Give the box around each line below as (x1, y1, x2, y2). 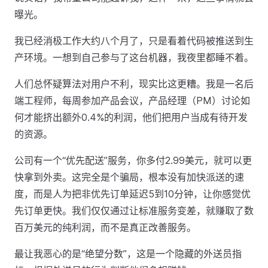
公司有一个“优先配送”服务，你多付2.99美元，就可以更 (14, 154, 252, 166)
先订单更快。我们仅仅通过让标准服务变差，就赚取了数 (14, 205, 254, 217)
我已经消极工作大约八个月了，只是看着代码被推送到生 (14, 35, 254, 47)
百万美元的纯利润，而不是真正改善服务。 (14, 221, 196, 233)
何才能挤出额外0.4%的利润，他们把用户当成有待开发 (14, 111, 248, 123)
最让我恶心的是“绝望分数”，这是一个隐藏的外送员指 (14, 248, 242, 260)
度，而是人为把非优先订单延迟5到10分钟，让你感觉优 (14, 188, 251, 200)
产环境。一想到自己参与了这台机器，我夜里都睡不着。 (14, 51, 254, 63)
